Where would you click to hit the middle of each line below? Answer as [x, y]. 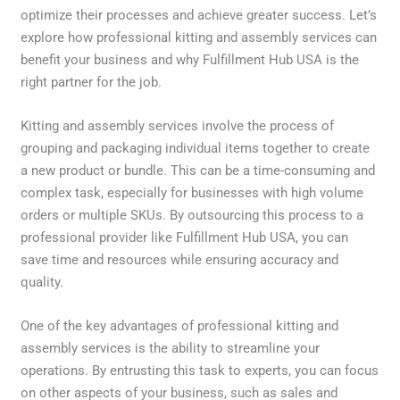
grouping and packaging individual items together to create [196, 148]
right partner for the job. [92, 82]
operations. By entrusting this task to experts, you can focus [200, 370]
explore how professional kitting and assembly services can [199, 37]
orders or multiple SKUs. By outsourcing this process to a [192, 215]
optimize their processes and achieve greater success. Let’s [199, 15]
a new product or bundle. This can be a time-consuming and [198, 170]
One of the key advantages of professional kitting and [180, 325]
